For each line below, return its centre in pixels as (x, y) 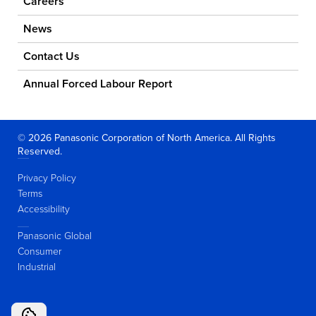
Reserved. (40, 151)
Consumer (39, 250)
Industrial (37, 266)
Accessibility (44, 208)
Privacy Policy (47, 177)
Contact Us (51, 56)
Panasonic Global (55, 235)
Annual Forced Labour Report (98, 83)
